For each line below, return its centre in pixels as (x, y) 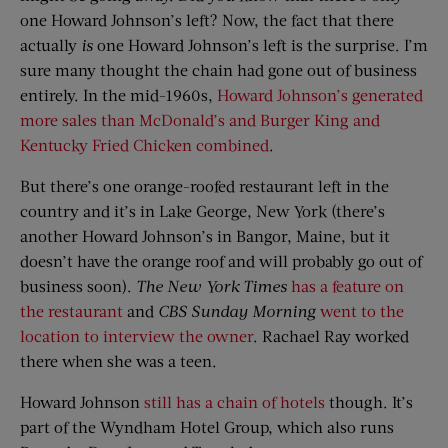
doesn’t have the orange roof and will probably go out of (221, 260)
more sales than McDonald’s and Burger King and (200, 119)
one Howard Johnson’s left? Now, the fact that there (207, 19)
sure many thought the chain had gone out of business (218, 69)
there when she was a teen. (118, 360)
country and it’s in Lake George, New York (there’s (202, 210)
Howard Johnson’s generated (320, 94)
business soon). (78, 285)
